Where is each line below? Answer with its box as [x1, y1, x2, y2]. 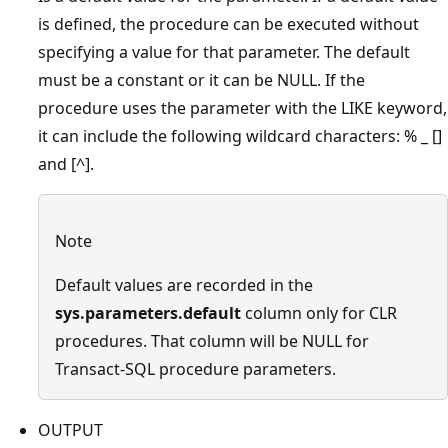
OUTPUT [38, 419, 103, 441]
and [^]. [38, 153, 94, 175]
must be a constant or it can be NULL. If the [38, 69, 365, 91]
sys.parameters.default [55, 302, 241, 324]
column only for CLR [241, 302, 397, 324]
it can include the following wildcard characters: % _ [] [38, 125, 442, 147]
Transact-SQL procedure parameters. [55, 358, 336, 380]
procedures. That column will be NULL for [55, 330, 369, 352]
